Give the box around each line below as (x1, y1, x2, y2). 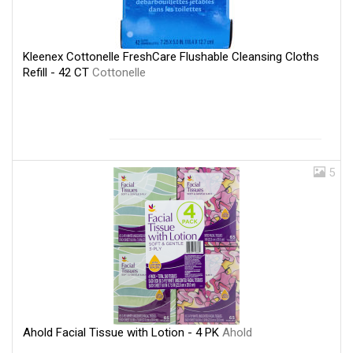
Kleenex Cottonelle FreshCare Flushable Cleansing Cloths (23, 50, 319, 65)
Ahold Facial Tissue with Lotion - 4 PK (23, 325, 222, 340)
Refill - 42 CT (23, 65, 92, 80)
